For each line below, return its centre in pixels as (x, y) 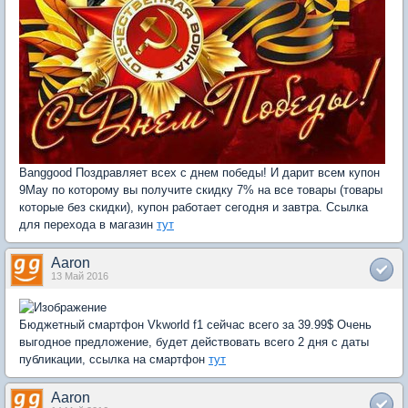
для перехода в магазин (88, 224)
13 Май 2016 (80, 275)
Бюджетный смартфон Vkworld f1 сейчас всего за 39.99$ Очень (195, 324)
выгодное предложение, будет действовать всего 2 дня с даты (194, 342)
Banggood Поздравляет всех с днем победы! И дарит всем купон (199, 172)
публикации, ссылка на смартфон (114, 359)
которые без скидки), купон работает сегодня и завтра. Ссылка (194, 207)
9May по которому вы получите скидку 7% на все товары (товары (201, 189)
